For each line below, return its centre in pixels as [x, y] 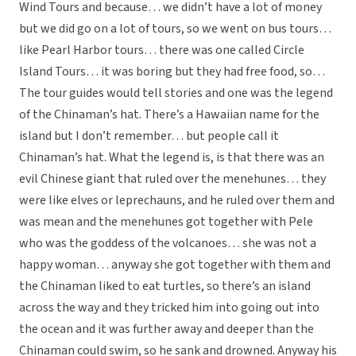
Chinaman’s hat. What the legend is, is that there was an [172, 158]
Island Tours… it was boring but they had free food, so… [172, 72]
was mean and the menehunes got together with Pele [166, 222]
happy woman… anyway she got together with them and [175, 265]
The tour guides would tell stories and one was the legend [176, 93]
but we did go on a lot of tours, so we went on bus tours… [175, 29]
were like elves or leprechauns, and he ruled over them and [177, 201]
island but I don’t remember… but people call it [149, 136]
